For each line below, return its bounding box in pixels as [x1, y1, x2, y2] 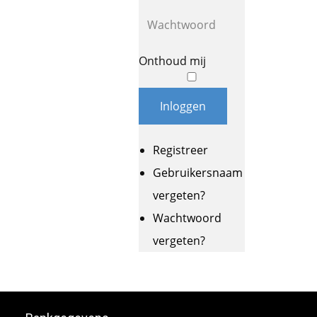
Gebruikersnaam [153, 165, 243, 180]
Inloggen [160, 98, 206, 114]
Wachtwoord [153, 210, 221, 226]
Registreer [153, 142, 208, 158]
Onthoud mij [139, 53, 206, 69]
